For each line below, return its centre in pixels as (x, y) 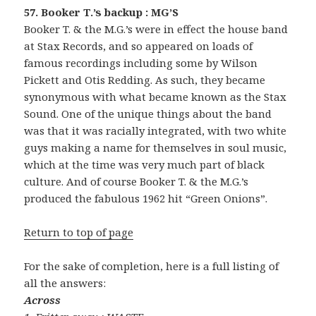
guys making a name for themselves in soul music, (156, 148)
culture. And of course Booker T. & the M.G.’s (136, 182)
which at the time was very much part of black (145, 165)
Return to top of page (79, 232)
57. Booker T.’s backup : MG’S (102, 12)
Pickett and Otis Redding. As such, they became (145, 80)
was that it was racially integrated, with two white (156, 131)
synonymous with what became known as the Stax (156, 97)
